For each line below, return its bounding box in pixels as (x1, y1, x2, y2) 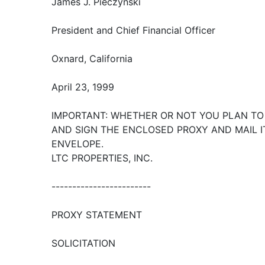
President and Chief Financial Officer (51, 24, 215, 36)
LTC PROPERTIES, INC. (51, 152, 153, 164)
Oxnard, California (51, 53, 132, 64)
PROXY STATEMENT (51, 209, 142, 221)
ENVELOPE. (51, 138, 104, 150)
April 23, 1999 (51, 81, 114, 93)
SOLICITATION (51, 237, 115, 249)
